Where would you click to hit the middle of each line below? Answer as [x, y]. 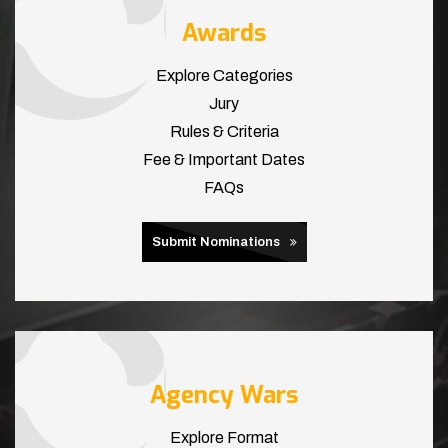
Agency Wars [224, 395]
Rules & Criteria [224, 132]
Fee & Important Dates [224, 160]
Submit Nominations [215, 242]
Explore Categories [224, 76]
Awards [224, 33]
